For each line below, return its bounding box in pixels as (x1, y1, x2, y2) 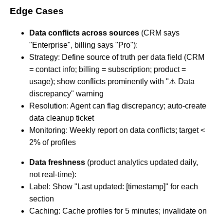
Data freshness (29, 158, 85, 167)
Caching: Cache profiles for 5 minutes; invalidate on (29, 207, 207, 216)
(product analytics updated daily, (85, 158, 198, 167)
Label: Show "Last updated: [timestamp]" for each (29, 182, 198, 191)
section (29, 195, 54, 203)
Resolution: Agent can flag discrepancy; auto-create (29, 102, 206, 110)
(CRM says (139, 29, 180, 37)
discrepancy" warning (29, 90, 104, 98)
